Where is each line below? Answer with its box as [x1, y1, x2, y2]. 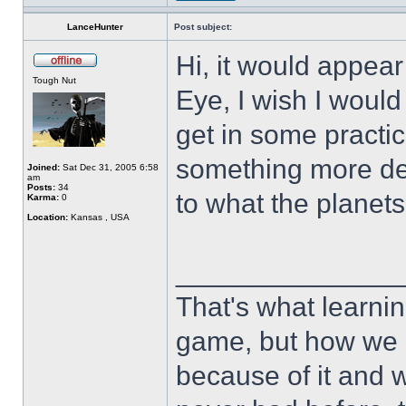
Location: [27, 212, 68, 222]
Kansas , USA [68, 212, 130, 222]
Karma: [27, 192, 59, 202]
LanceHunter [67, 22, 123, 32]
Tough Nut [33, 75, 76, 85]
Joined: [27, 162, 60, 172]
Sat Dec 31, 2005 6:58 [60, 162, 159, 172]
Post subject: [174, 22, 232, 32]
